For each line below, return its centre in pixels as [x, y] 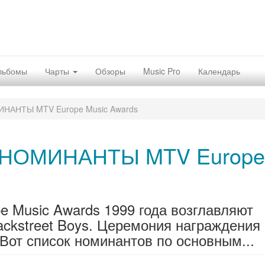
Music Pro [162, 71]
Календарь [219, 71]
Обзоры [110, 71]
